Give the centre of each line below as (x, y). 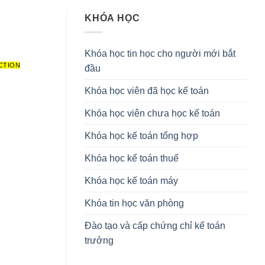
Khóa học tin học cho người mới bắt (160, 54)
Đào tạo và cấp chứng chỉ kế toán (155, 226)
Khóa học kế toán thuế (132, 159)
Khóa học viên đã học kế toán (147, 91)
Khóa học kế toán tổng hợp (141, 136)
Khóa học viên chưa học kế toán (152, 114)
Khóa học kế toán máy (131, 181)
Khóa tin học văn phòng (134, 203)
